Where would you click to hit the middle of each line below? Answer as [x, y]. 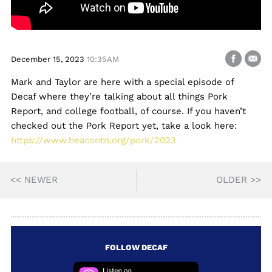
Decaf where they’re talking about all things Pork [119, 96]
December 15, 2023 [49, 59]
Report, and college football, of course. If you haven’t [128, 111]
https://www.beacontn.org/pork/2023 [93, 140]
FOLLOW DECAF [136, 247]
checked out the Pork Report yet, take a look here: [124, 125]
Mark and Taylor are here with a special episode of [122, 82]
